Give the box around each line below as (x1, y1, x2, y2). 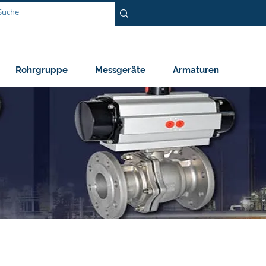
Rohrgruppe (15, 65, 68, 75)
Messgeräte (95, 65, 145, 75)
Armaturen (173, 65, 219, 75)
